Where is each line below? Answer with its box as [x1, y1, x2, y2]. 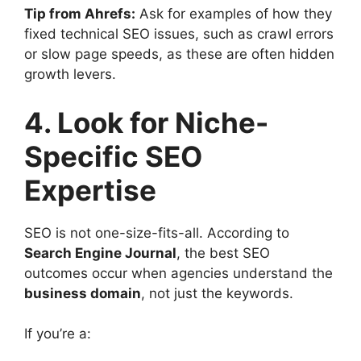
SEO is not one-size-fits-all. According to [24, 224, 289, 241]
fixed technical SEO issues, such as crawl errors [24, 26, 334, 42]
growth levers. [24, 66, 116, 82]
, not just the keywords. [141, 284, 293, 301]
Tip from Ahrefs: [24, 6, 135, 22]
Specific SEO [24, 139, 202, 173]
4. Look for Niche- [24, 105, 268, 139]
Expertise [24, 172, 156, 207]
